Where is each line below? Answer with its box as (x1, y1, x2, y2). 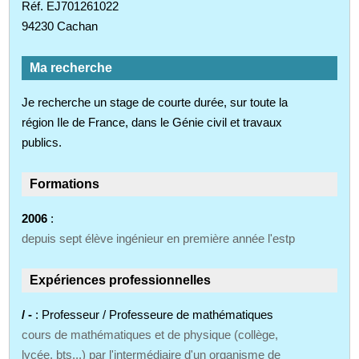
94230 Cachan (22, 18, 99, 33)
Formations (30, 176, 100, 191)
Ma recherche (30, 60, 113, 75)
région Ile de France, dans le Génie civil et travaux (22, 115, 283, 129)
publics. (22, 135, 63, 149)
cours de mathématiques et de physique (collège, (22, 327, 279, 341)
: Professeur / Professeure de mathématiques (35, 307, 274, 321)
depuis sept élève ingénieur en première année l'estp (22, 231, 296, 245)
